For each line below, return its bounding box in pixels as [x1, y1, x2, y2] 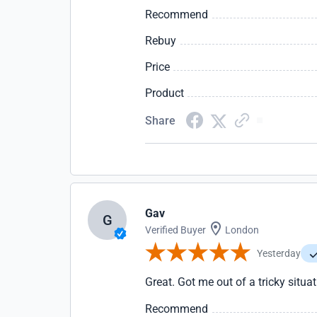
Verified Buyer [145, 224, 207, 236]
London [223, 224, 260, 236]
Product [145, 86, 185, 100]
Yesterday [257, 247, 301, 259]
